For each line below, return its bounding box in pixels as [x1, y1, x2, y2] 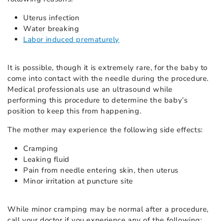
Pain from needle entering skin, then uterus [23, 165, 179, 175]
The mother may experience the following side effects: [7, 124, 203, 135]
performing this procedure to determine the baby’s [7, 95, 188, 105]
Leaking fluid [23, 154, 70, 164]
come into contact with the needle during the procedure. [7, 73, 209, 83]
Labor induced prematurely [23, 34, 119, 44]
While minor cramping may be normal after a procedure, [7, 204, 209, 214]
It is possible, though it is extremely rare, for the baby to [7, 62, 208, 73]
